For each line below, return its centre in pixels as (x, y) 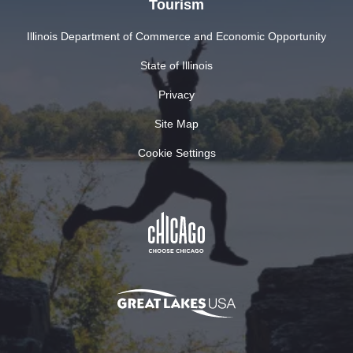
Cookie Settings (176, 152)
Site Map (176, 123)
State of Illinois (176, 65)
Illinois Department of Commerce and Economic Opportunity (176, 36)
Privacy (176, 94)
